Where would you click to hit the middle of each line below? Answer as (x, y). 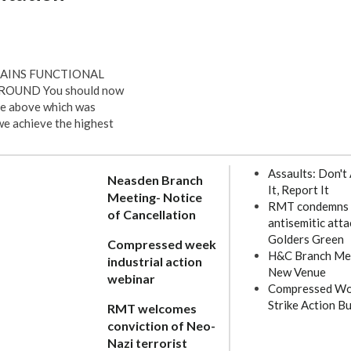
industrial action (155, 261)
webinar (132, 279)
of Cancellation (152, 214)
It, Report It (298, 190)
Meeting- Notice (155, 197)
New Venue (297, 272)
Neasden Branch (156, 180)
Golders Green (306, 239)
